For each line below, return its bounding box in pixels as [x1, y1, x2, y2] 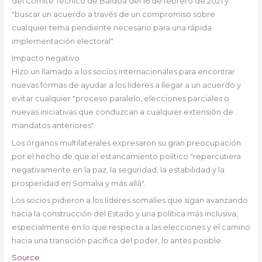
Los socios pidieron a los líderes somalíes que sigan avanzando [11, 196, 248, 205]
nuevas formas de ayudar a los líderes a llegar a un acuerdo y [11, 81, 241, 90]
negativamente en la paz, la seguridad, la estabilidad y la [11, 165, 225, 174]
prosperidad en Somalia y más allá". [11, 178, 146, 188]
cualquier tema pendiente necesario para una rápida [11, 23, 212, 32]
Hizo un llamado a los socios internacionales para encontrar [11, 67, 235, 77]
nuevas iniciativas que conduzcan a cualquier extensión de [11, 108, 233, 117]
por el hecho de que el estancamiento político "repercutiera [11, 151, 241, 161]
